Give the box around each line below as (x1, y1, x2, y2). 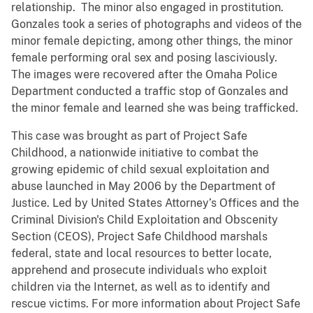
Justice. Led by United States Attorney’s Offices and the (11, 196, 299, 210)
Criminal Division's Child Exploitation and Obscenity (11, 213, 278, 227)
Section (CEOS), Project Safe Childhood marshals (11, 230, 268, 244)
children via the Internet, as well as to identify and (11, 280, 270, 294)
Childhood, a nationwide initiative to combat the (11, 146, 259, 160)
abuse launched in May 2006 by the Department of (11, 180, 275, 194)
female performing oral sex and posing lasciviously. (11, 51, 280, 65)
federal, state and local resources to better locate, (11, 247, 272, 261)
